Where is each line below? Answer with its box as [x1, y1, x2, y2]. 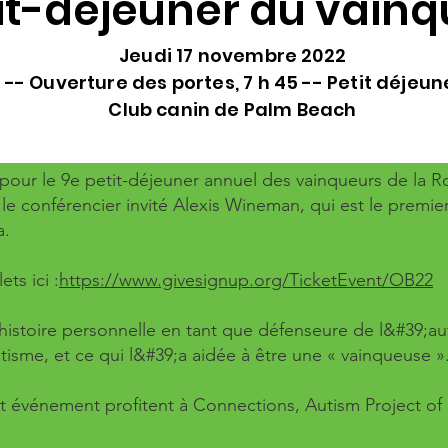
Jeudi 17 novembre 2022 [119, 43, 346, 68]
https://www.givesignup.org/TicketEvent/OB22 [59, 269, 433, 291]
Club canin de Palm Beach [108, 97, 357, 122]
